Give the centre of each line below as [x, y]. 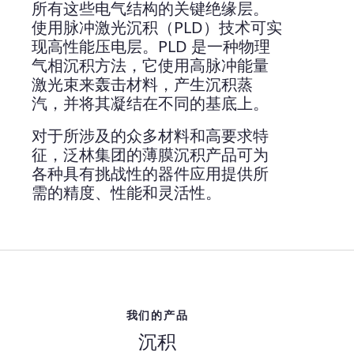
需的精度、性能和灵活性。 [126, 192]
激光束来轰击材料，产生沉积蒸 [142, 84]
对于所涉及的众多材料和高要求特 [150, 136]
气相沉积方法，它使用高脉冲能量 [150, 65]
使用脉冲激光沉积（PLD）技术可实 [157, 27]
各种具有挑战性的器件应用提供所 [150, 173]
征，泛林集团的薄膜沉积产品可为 [150, 154]
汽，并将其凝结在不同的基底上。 [150, 103]
